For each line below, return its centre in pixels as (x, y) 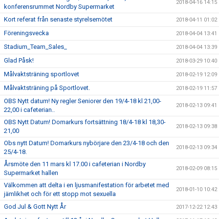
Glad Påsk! (19, 60)
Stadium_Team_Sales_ (35, 47)
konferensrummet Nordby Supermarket (59, 7)
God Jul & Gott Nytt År (35, 207)
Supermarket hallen (31, 173)
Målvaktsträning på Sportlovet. (47, 88)
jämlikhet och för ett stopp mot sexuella (60, 194)
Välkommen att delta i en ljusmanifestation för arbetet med (87, 185)
